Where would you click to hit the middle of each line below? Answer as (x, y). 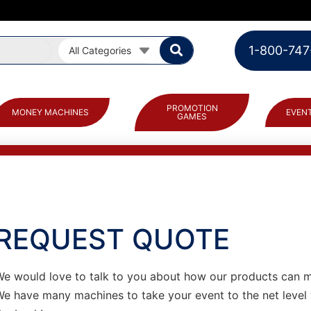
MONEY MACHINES (50, 112)
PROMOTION (192, 108)
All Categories (100, 50)
